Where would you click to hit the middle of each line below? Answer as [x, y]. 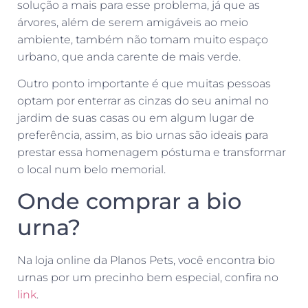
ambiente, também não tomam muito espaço [143, 39]
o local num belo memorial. [93, 170]
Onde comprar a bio [129, 201]
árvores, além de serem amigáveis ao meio [133, 22]
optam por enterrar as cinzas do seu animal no [143, 101]
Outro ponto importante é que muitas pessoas [144, 84]
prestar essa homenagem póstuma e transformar [152, 153]
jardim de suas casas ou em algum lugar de [136, 118]
